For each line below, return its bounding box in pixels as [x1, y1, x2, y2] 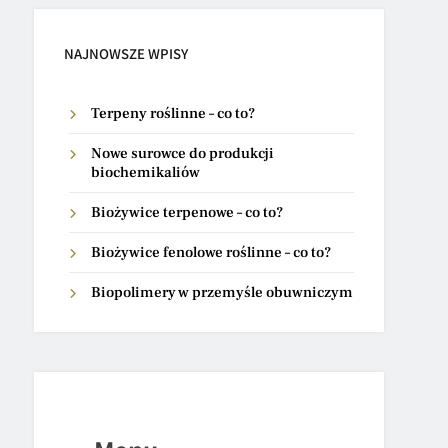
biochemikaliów [91, 163, 201, 182]
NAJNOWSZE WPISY [64, 44, 189, 63]
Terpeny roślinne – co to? [91, 104, 256, 123]
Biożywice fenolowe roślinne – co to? [91, 243, 332, 262]
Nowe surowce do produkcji [91, 144, 275, 163]
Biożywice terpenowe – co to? [91, 203, 284, 222]
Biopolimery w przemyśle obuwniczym [91, 283, 354, 302]
